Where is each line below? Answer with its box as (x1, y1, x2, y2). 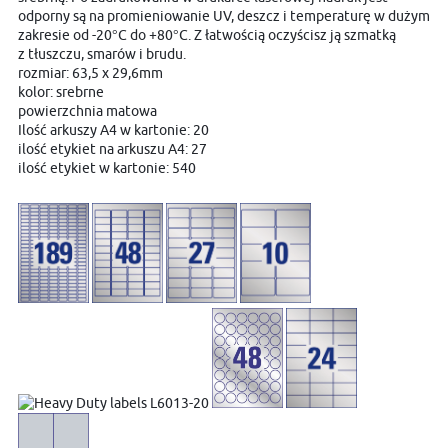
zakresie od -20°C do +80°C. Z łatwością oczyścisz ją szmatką (18, 26, 396, 43)
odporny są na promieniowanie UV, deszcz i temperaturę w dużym (18, 7, 430, 24)
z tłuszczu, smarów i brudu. (18, 45, 186, 62)
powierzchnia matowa (18, 102, 157, 119)
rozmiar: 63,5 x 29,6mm (18, 64, 163, 81)
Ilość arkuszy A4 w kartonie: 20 (18, 121, 209, 138)
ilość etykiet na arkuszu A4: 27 (18, 140, 207, 157)
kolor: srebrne (18, 83, 104, 100)
